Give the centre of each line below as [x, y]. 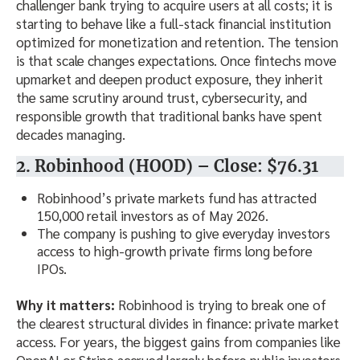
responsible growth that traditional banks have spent [169, 116]
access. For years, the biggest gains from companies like [178, 341]
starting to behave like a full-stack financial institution [174, 24]
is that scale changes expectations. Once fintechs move [176, 61]
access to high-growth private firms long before [175, 251]
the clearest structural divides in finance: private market [178, 323]
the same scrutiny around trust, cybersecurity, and [162, 98]
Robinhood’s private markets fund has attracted [177, 198]
